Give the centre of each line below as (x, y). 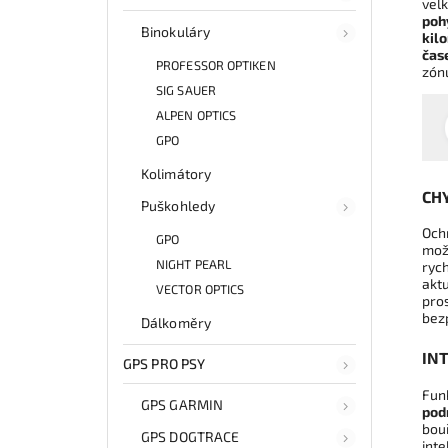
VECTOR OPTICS (200, 289)
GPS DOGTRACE (190, 437)
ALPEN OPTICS (196, 115)
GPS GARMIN (182, 405)
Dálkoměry (176, 323)
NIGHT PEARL (194, 264)
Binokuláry (175, 32)
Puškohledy (178, 206)
